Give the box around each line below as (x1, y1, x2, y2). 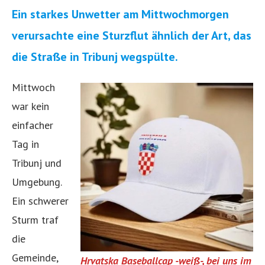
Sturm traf (12, 212, 59, 227)
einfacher (12, 118, 53, 132)
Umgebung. (12, 174, 62, 189)
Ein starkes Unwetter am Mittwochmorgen (12, 6, 229, 22)
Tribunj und (12, 156, 62, 170)
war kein (12, 99, 49, 113)
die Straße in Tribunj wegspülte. (12, 49, 178, 64)
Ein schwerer (12, 193, 69, 208)
